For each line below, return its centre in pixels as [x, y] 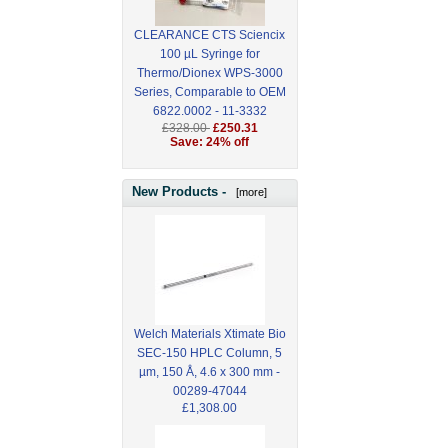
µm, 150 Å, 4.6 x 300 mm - [210, 371]
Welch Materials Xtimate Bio [209, 333]
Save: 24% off [210, 142]
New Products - [181, 191]
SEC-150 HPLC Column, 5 [210, 352]
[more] [248, 191]
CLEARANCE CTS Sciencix [210, 35]
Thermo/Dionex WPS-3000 [209, 73]
